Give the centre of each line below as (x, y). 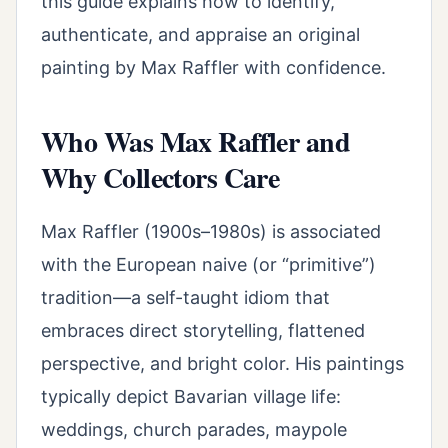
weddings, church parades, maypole (194, 430)
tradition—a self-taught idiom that (185, 298)
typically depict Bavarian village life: (191, 397)
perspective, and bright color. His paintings (222, 364)
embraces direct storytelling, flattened (203, 331)
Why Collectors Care (160, 178)
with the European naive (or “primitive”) (208, 265)
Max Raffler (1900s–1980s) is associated (211, 232)
